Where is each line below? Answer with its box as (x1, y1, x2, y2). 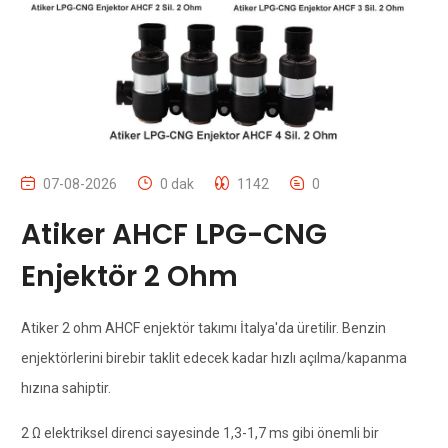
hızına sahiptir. (20, 379, 111, 396)
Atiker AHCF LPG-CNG (20, 214, 327, 254)
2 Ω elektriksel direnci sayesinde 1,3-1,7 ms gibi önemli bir (20, 424, 379, 441)
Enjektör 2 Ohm (20, 256, 238, 296)
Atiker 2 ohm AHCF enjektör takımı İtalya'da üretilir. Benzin (20, 319, 386, 336)
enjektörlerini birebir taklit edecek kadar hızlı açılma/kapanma (20, 349, 407, 366)
